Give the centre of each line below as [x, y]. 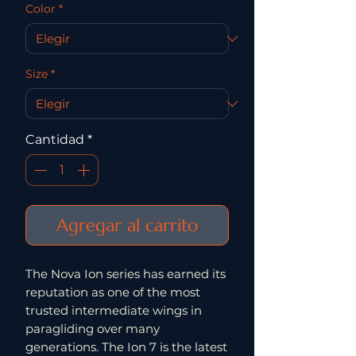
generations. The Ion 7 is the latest [126, 347]
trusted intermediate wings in [114, 310]
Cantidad [55, 139]
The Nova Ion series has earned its [126, 274]
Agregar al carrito [127, 225]
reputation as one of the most [113, 292]
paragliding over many [93, 329]
